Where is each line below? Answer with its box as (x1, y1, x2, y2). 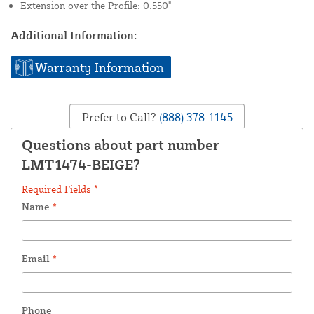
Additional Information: (11, 28, 137, 43)
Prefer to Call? (81, 109, 156, 124)
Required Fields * (22, 182, 98, 195)
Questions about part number (22, 135, 219, 153)
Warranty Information (35, 59, 164, 75)
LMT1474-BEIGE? (22, 155, 140, 173)
